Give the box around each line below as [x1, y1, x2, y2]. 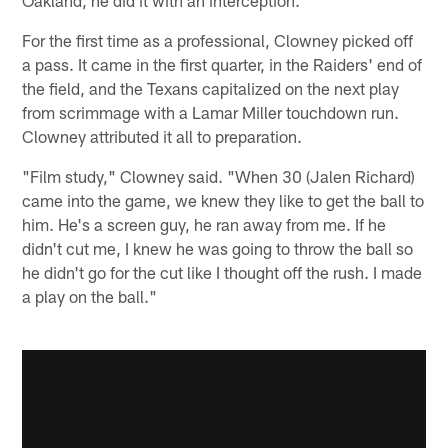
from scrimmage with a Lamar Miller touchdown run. [22, 101, 400, 122]
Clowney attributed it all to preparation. [22, 125, 303, 146]
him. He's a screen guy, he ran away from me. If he [22, 213, 387, 234]
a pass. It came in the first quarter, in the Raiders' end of [22, 53, 423, 74]
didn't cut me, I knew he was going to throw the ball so [22, 237, 414, 258]
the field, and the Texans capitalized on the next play [22, 77, 400, 98]
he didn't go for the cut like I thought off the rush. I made [22, 261, 423, 282]
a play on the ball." [22, 285, 158, 306]
